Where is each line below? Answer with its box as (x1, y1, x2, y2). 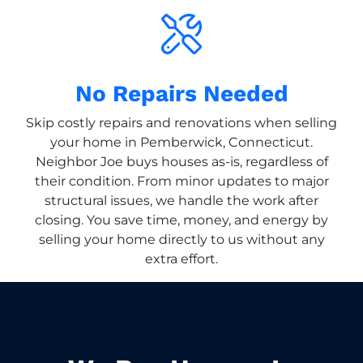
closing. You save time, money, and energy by (35, 211, 328, 228)
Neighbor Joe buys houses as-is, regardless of (35, 153, 328, 169)
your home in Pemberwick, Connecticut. (50, 134, 313, 150)
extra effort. (145, 250, 218, 267)
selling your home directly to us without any (38, 231, 325, 247)
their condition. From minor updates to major (34, 173, 329, 189)
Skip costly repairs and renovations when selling (26, 114, 337, 130)
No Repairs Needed (75, 79, 288, 107)
